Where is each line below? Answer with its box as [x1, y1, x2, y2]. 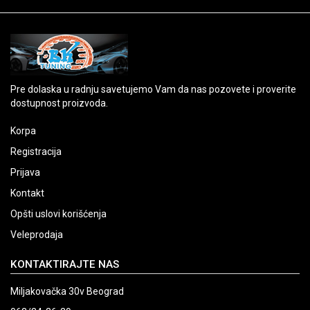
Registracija [10, 146, 62, 157]
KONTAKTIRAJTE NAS [10, 258, 119, 271]
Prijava [10, 167, 40, 178]
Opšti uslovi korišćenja [10, 208, 107, 219]
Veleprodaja [10, 229, 63, 240]
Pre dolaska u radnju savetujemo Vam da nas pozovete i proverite [10, 84, 296, 95]
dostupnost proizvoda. [10, 98, 108, 109]
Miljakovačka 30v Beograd [10, 286, 124, 297]
